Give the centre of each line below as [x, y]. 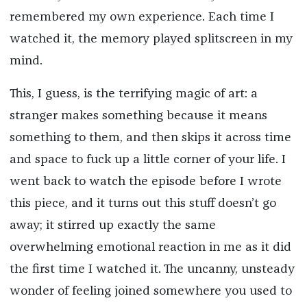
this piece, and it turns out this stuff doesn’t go [143, 204]
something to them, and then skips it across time [150, 138]
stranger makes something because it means [138, 116]
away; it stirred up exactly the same [112, 226]
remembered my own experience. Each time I [142, 17]
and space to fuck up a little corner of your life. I [147, 160]
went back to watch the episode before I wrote [145, 182]
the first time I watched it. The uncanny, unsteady [152, 270]
